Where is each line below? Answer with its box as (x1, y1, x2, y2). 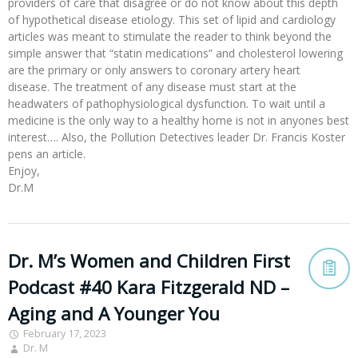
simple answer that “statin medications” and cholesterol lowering (8, 46, 343, 62)
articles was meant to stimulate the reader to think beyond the (8, 29, 332, 45)
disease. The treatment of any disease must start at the (8, 79, 296, 95)
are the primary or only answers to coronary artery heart (8, 62, 300, 78)
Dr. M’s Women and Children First (8, 249, 290, 274)
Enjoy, (8, 163, 40, 179)
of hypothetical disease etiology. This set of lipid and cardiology (8, 12, 336, 28)
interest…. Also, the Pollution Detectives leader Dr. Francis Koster (8, 129, 345, 145)
